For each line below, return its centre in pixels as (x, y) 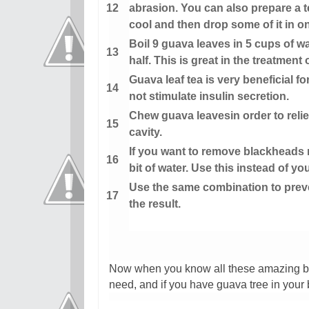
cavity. (145, 132)
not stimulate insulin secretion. (209, 97)
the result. (154, 204)
